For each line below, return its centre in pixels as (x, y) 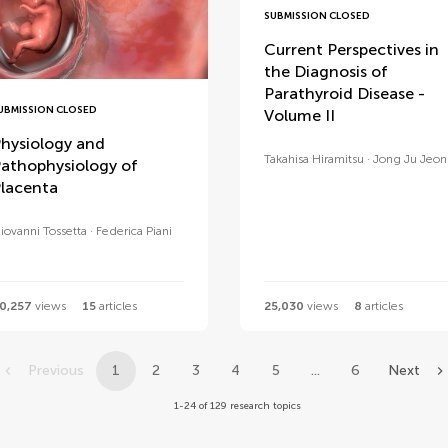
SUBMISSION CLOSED (316, 16)
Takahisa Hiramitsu (313, 159)
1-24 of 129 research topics (237, 405)
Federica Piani (133, 230)
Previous (55, 370)
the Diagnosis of (325, 72)
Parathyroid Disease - (344, 94)
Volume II (299, 116)
